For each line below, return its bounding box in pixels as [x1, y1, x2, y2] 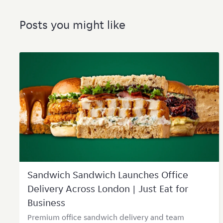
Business [27, 196, 65, 209]
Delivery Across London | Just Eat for [27, 182, 188, 195]
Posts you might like [19, 17, 125, 32]
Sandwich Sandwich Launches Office [27, 168, 188, 181]
